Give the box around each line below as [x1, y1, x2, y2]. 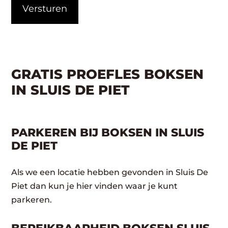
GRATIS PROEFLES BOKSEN [11, 66, 204, 82]
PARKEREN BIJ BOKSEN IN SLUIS [11, 125, 205, 139]
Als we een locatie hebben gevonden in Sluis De [11, 167, 209, 177]
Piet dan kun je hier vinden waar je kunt [11, 181, 178, 191]
